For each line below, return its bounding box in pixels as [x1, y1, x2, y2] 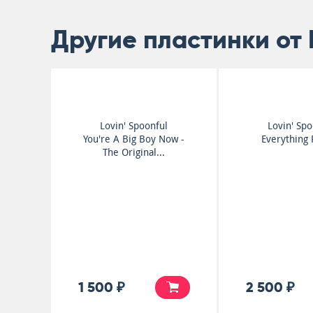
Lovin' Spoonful [100, 120, 168, 131]
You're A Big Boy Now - [83, 133, 185, 145]
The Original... [103, 147, 166, 158]
